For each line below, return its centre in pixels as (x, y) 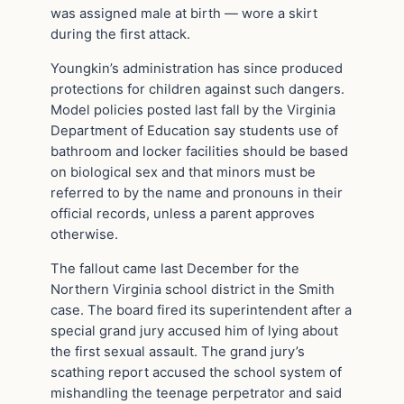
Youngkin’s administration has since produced (197, 68)
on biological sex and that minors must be (183, 172)
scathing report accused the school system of (196, 372)
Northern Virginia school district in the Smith (193, 289)
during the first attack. (120, 34)
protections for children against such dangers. (197, 89)
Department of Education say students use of (194, 130)
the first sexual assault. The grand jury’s (178, 351)
